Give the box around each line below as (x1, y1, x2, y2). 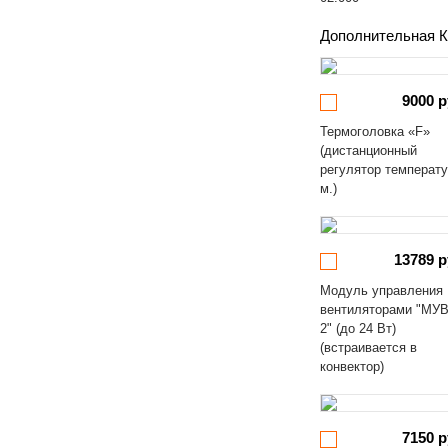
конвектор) (320, 359, 385, 374)
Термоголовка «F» (320, 124, 431, 139)
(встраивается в (320, 340, 418, 355)
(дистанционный (320, 143, 418, 158)
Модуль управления (320, 283, 444, 298)
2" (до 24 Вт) (320, 321, 397, 336)
